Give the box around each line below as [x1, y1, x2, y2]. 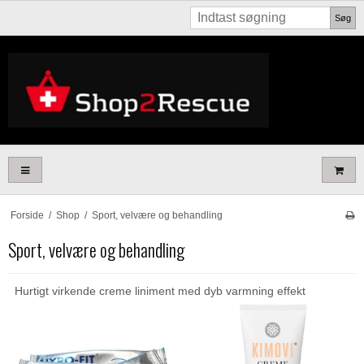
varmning [226, 284, 274, 298]
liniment [135, 284, 175, 298]
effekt [277, 284, 305, 298]
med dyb [178, 284, 223, 298]
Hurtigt [15, 284, 49, 298]
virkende [52, 284, 96, 298]
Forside [10, 210, 44, 222]
